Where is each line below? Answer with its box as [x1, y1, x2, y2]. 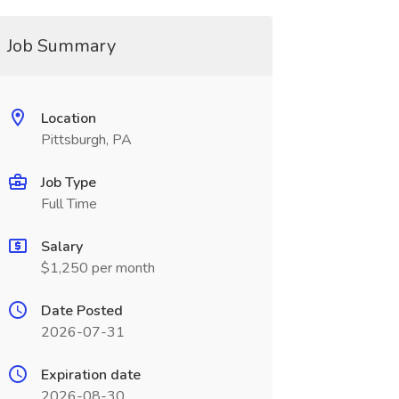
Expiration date [40, 365, 141, 385]
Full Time [40, 194, 97, 214]
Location [40, 109, 96, 128]
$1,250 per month [40, 258, 155, 278]
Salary [40, 237, 83, 256]
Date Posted [40, 301, 123, 321]
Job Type [40, 173, 96, 192]
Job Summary [6, 34, 116, 58]
